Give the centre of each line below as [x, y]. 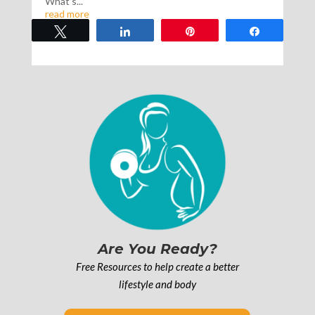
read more [67, 14]
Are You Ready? [157, 249]
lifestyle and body [157, 284]
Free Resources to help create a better [157, 267]
